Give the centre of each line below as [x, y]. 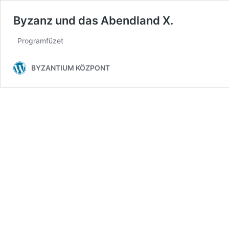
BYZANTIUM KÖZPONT [71, 68]
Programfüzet [38, 41]
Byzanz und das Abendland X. [93, 20]
